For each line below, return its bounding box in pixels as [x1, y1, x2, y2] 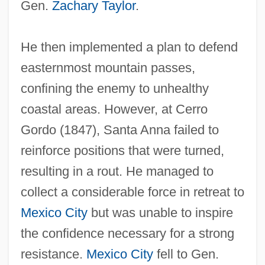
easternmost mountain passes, [20, 60, 195, 76]
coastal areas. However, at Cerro [20, 102, 208, 117]
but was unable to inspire [87, 205, 233, 221]
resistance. [20, 247, 86, 262]
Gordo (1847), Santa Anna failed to [20, 122, 219, 138]
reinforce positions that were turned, [20, 143, 224, 159]
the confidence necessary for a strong [20, 226, 234, 241]
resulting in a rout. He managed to [20, 164, 214, 179]
